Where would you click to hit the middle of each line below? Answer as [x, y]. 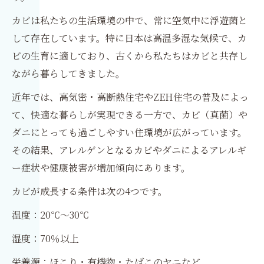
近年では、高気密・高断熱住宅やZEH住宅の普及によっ [130, 97]
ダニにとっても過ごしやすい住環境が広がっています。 [129, 132]
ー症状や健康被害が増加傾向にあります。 [101, 168]
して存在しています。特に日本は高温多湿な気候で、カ [129, 38]
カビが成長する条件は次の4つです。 [90, 191]
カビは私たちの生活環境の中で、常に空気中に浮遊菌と [130, 20]
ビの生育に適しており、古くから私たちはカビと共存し [130, 56]
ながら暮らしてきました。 [68, 73]
